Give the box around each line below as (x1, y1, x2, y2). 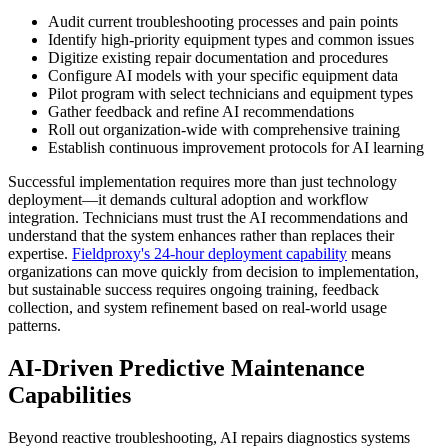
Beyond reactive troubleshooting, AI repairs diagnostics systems (8, 428, 410, 446)
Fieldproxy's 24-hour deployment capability (72, 244, 347, 262)
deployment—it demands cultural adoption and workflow (8, 190, 369, 208)
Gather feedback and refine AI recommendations (48, 102, 354, 120)
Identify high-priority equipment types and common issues (48, 30, 414, 48)
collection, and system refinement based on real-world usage (8, 298, 387, 316)
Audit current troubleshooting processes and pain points (48, 12, 398, 30)
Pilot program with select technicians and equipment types (48, 84, 413, 102)
